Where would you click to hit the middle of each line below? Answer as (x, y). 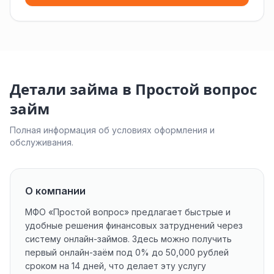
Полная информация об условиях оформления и (112, 130)
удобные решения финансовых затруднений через (134, 225)
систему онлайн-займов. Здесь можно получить (128, 239)
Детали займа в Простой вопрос (133, 90)
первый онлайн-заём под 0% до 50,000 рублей (127, 252)
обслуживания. (42, 142)
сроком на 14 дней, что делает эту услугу (116, 266)
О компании (55, 191)
